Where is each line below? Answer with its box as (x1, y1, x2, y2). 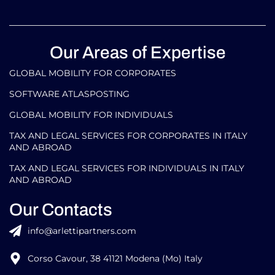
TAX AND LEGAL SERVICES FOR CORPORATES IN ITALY (9, 130, 247, 142)
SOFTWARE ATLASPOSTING (9, 88, 130, 100)
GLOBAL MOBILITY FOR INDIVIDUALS (9, 109, 173, 121)
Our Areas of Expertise (49, 43, 226, 63)
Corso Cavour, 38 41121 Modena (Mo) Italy (28, 253, 203, 265)
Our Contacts (9, 200, 112, 220)
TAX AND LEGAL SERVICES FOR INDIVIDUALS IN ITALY (9, 163, 244, 174)
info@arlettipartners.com (28, 225, 136, 237)
